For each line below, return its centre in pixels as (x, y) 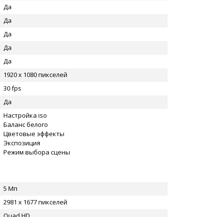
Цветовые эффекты (34, 134)
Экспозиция (22, 143)
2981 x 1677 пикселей (35, 202)
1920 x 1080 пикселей (35, 75)
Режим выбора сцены (37, 152)
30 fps (12, 88)
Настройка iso (25, 115)
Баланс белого (26, 124)
